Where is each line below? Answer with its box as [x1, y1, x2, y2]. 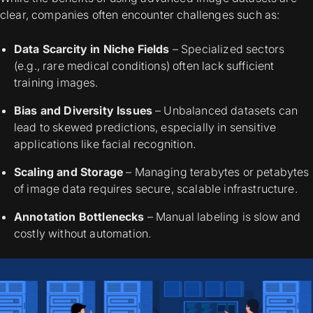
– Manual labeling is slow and [144, 209, 301, 224]
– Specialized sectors [169, 41, 285, 56]
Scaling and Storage [14, 164, 124, 179]
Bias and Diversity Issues [14, 103, 152, 117]
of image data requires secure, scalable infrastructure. [14, 181, 298, 196]
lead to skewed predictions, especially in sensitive [14, 119, 277, 134]
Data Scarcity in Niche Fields [14, 41, 170, 56]
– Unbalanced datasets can [152, 103, 298, 117]
